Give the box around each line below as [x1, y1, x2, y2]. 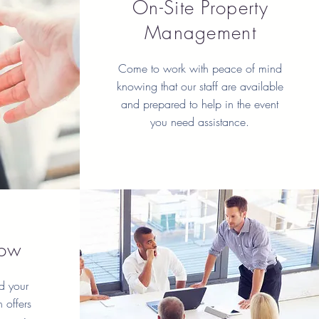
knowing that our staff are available [116, 78, 283, 94]
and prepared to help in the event [121, 96, 278, 112]
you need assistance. [150, 114, 249, 130]
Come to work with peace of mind [117, 61, 282, 76]
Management [144, 21, 256, 45]
